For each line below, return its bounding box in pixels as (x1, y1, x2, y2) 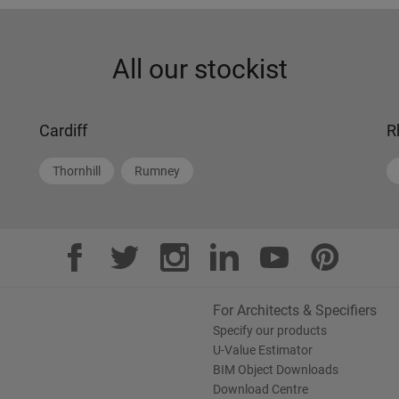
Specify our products (213, 323, 327, 338)
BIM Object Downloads (213, 362, 338, 377)
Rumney (134, 164, 180, 178)
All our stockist (111, 53, 288, 85)
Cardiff (39, 121, 87, 140)
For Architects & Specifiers (213, 302, 377, 319)
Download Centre (213, 382, 308, 396)
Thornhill (53, 164, 101, 178)
